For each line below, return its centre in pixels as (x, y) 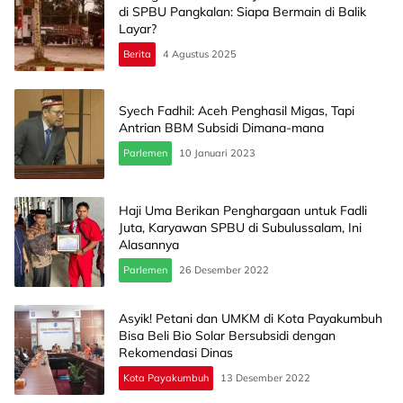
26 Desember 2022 (224, 269)
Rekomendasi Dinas (176, 352)
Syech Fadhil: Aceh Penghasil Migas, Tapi (237, 111)
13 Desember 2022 (265, 377)
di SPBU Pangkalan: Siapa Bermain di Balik (242, 11)
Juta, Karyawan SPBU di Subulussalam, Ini (240, 227)
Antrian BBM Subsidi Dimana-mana (221, 128)
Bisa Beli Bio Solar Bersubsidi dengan (227, 335)
